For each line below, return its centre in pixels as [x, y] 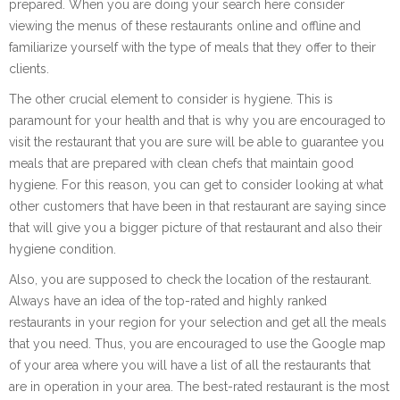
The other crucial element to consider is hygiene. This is [171, 100]
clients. [29, 69]
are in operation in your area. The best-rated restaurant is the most [199, 387]
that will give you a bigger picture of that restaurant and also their [196, 228]
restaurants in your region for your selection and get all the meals [198, 323]
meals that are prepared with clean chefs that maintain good [181, 164]
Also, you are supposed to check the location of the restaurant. [190, 280]
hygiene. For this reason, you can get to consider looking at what [196, 185]
